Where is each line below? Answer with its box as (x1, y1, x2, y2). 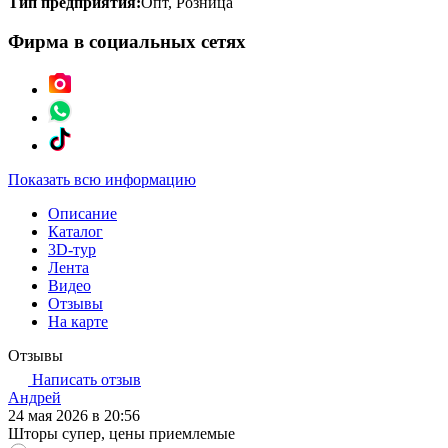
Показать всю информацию (8, 171, 196, 189)
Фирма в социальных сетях (8, 30, 246, 52)
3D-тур (48, 241, 96, 259)
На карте (48, 313, 108, 331)
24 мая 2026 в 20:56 (8, 407, 140, 425)
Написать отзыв (28, 371, 141, 389)
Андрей (8, 389, 61, 407)
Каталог (48, 223, 103, 241)
